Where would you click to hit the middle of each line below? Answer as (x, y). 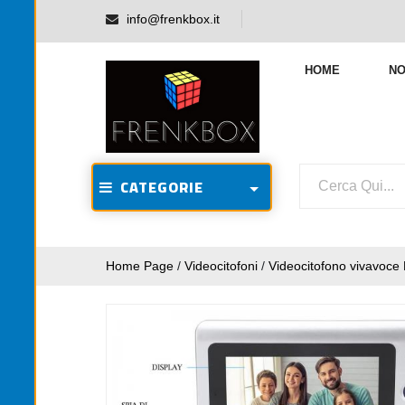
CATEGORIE (158, 187)
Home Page (140, 266)
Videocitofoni (221, 266)
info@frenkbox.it (173, 19)
